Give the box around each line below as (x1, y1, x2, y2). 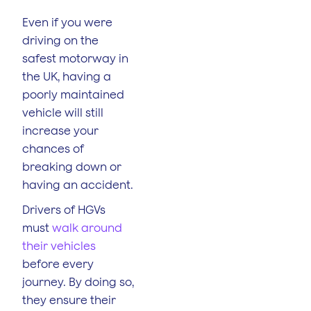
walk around (52, 221, 122, 234)
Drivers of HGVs (22, 203, 106, 216)
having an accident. (22, 178, 133, 191)
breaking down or (22, 160, 121, 173)
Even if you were (22, 15, 112, 28)
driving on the (22, 33, 99, 47)
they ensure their (22, 293, 116, 306)
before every (22, 257, 94, 270)
